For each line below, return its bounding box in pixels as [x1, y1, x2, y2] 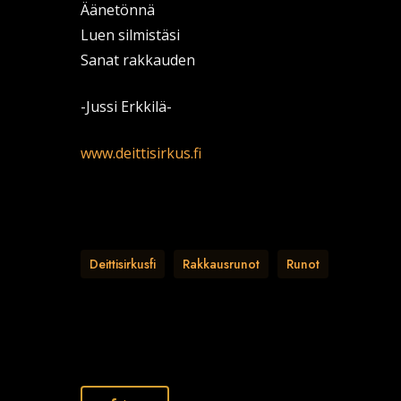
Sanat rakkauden [81, 50, 195, 70]
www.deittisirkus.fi [81, 143, 201, 163]
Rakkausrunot [183, 255, 260, 273]
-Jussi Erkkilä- [81, 97, 172, 116]
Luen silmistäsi [81, 25, 180, 45]
